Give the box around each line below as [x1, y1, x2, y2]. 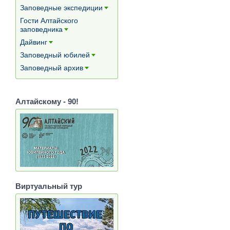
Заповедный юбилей [20, 51, 90, 59]
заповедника [20, 25, 63, 33]
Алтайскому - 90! [15, 97, 79, 106]
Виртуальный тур [15, 182, 82, 190]
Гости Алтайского [20, 16, 78, 25]
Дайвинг [20, 38, 47, 46]
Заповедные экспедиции [20, 4, 103, 12]
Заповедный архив [20, 64, 83, 72]
